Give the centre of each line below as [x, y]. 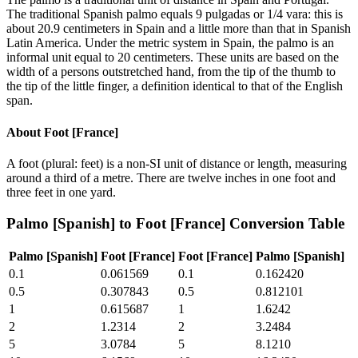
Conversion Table [285, 223]
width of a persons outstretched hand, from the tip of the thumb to [171, 72]
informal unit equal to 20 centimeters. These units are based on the [173, 58]
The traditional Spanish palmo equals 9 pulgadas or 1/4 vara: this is [175, 14]
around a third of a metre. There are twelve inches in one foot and [171, 177]
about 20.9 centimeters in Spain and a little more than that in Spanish [179, 29]
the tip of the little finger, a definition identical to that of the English [175, 86]
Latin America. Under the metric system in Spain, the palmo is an [170, 43]
